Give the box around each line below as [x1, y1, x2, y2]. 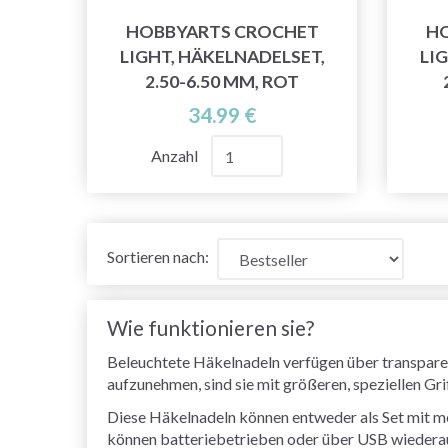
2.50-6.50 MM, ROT [145, 71, 299, 93]
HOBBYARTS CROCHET [125, 21, 319, 43]
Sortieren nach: [107, 247, 209, 267]
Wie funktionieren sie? [107, 315, 314, 341]
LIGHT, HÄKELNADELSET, [119, 46, 325, 68]
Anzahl [151, 146, 201, 166]
